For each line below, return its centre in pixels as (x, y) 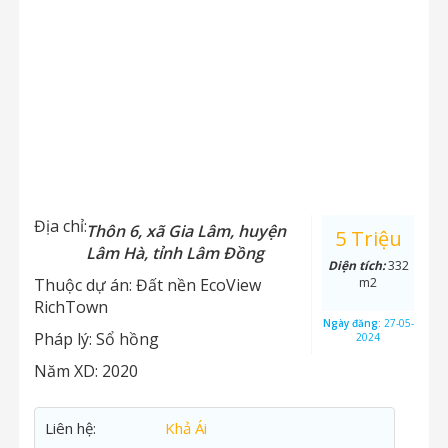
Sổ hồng (127, 339)
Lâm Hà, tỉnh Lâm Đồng (175, 253)
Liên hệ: (70, 428)
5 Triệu (368, 238)
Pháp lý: (65, 339)
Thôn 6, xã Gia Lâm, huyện (186, 231)
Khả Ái (186, 428)
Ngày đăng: (353, 323)
